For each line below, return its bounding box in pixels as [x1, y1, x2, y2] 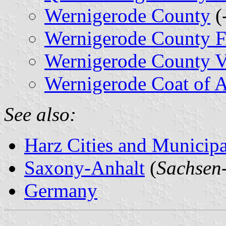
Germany [24, 179, 97, 201]
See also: [4, 103, 76, 125]
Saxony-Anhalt [24, 156, 145, 179]
